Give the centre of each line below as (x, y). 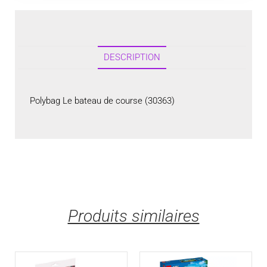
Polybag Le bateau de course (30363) (102, 101)
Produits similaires (133, 216)
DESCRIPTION (132, 57)
